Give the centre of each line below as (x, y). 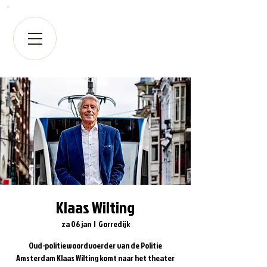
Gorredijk (114, 224)
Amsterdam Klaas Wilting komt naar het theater (95, 258)
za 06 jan (76, 224)
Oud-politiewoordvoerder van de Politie (95, 245)
